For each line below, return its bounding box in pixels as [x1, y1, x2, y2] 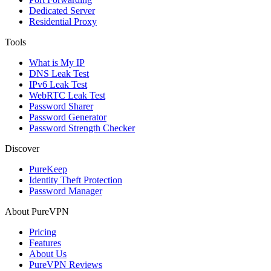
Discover [5, 143, 39, 154]
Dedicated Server [29, 5, 95, 16]
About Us [29, 249, 67, 260]
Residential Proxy [29, 16, 97, 27]
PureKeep [29, 164, 67, 175]
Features [29, 238, 61, 249]
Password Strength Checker [29, 123, 135, 134]
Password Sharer [29, 101, 93, 112]
